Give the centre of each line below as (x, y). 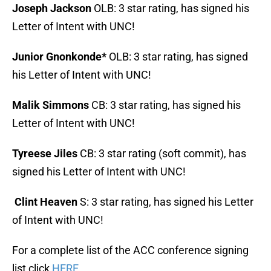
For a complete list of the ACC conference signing (130, 250)
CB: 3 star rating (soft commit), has (162, 154)
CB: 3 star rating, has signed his (165, 105)
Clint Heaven (45, 202)
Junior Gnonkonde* (60, 57)
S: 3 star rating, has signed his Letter (165, 202)
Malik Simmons (51, 105)
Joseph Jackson (52, 8)
